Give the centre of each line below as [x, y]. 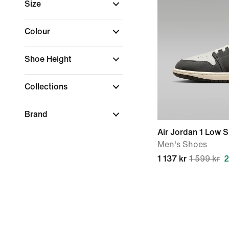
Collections [47, 87]
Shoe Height [49, 59]
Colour [38, 31]
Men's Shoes [182, 144]
